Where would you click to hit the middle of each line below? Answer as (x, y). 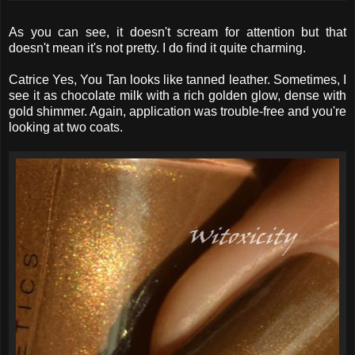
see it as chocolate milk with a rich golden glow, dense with (177, 95)
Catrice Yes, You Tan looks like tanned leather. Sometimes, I (177, 79)
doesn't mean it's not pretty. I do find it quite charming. (157, 48)
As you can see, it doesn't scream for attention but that (177, 32)
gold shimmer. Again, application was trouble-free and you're (177, 111)
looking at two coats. (66, 127)
